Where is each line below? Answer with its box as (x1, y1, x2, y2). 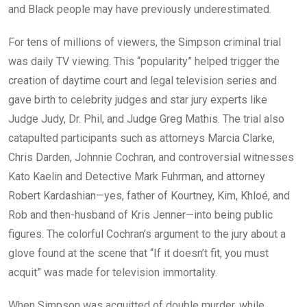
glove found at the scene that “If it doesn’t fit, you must (8, 247, 269, 260)
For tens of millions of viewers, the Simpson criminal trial (8, 36, 281, 49)
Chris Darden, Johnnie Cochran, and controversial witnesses (8, 151, 294, 164)
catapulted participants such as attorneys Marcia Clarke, (8, 132, 275, 145)
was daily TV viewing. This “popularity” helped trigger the (8, 55, 280, 69)
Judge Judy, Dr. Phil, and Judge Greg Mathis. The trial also (8, 112, 284, 126)
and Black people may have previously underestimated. (8, 3, 271, 16)
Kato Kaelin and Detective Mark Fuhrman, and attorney (8, 170, 265, 184)
